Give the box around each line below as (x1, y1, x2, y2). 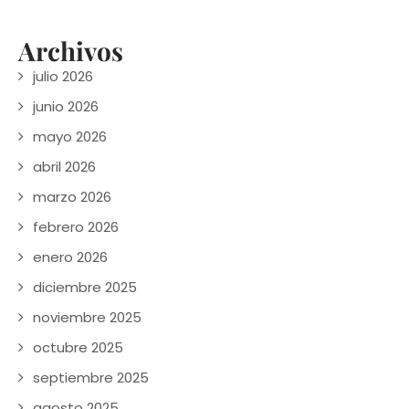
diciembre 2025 (33, 277, 137, 297)
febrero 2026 (33, 216, 119, 236)
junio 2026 (33, 96, 99, 116)
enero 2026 (33, 246, 108, 267)
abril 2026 (33, 156, 96, 176)
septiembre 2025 (33, 367, 149, 387)
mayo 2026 (33, 126, 107, 146)
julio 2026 (33, 66, 93, 86)
